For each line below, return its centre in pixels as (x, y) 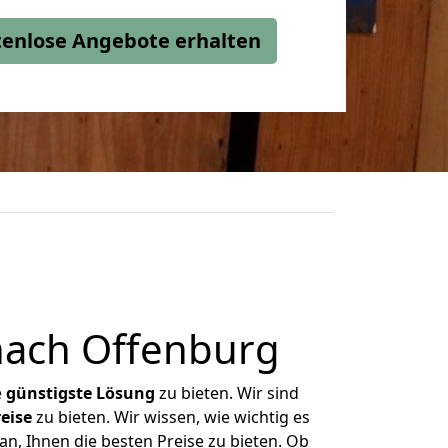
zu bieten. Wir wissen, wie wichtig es (170, 417)
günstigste (49, 393)
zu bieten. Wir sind (227, 393)
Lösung (125, 393)
